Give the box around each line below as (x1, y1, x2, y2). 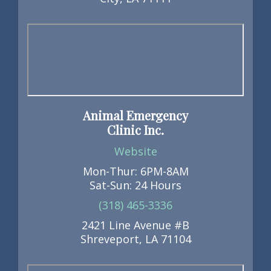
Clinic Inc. (107, 122, 164, 138)
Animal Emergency (83, 107, 188, 123)
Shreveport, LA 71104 (80, 232, 191, 246)
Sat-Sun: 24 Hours (90, 178, 181, 192)
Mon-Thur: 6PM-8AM (82, 164, 189, 178)
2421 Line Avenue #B (82, 218, 189, 232)
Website (114, 144, 157, 158)
